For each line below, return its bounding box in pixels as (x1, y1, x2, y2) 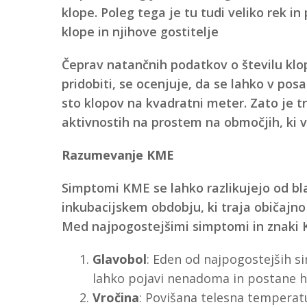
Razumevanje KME (61, 146, 174, 163)
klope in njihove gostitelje (61, 23, 219, 40)
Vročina (92, 288, 139, 306)
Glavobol (92, 250, 147, 267)
